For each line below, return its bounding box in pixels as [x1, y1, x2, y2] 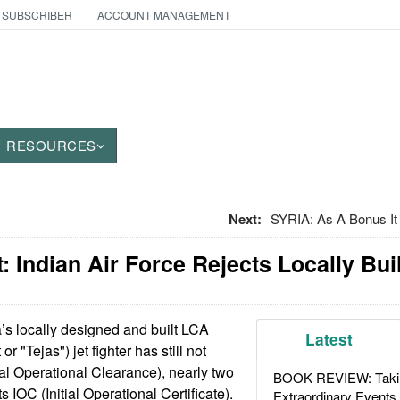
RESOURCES [6, 136, 96, 154]
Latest [305, 329, 354, 350]
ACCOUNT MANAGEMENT [96, 7, 230, 22]
